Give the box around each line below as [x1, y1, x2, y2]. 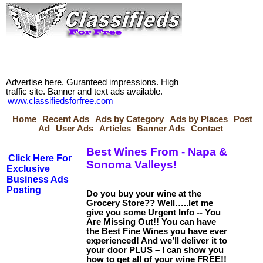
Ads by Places [170, 114, 228, 124]
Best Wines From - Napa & [86, 145, 227, 158]
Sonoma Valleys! [86, 158, 177, 171]
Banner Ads [137, 124, 185, 133]
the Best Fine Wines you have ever [86, 227, 227, 237]
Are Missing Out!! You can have [86, 217, 216, 227]
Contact [191, 124, 223, 133]
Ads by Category [95, 114, 164, 124]
